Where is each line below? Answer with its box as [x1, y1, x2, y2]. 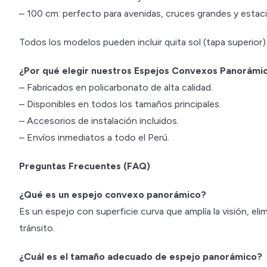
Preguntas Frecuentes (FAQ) [19, 160, 150, 172]
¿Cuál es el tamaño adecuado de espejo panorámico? [19, 251, 262, 262]
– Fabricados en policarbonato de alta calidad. [19, 82, 213, 93]
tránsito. [19, 222, 55, 234]
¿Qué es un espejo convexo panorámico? [19, 189, 206, 200]
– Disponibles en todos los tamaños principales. [19, 98, 221, 110]
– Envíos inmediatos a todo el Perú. [19, 132, 169, 143]
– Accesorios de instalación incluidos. [19, 115, 179, 126]
